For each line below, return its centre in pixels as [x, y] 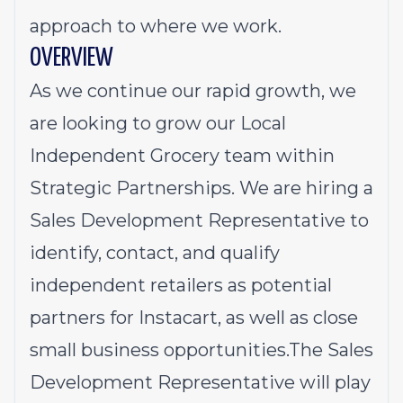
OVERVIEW [72, 58]
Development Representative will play [200, 382]
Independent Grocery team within [182, 156]
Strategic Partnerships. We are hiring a [201, 188]
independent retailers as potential [181, 285]
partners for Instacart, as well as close [194, 318]
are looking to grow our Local [158, 123]
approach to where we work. [156, 26]
